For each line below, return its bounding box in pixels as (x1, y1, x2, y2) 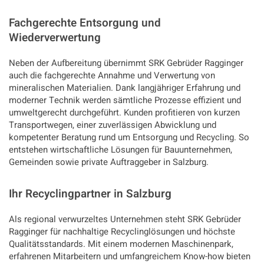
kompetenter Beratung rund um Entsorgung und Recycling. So (9, 131, 249, 144)
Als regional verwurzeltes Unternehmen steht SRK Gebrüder (9, 213, 241, 226)
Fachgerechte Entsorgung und (9, 15, 161, 32)
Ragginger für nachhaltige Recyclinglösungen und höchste (9, 225, 235, 239)
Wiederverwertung (9, 29, 101, 47)
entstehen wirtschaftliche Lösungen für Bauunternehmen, (9, 143, 232, 157)
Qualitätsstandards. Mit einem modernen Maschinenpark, (9, 237, 233, 251)
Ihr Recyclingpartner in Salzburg (9, 186, 171, 203)
